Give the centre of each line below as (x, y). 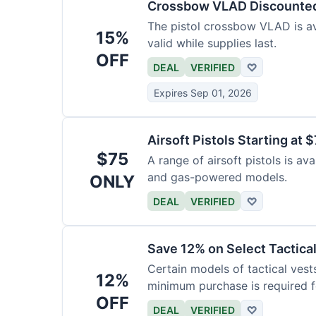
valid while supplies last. (212, 43)
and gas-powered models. (217, 177)
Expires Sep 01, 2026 (203, 92)
